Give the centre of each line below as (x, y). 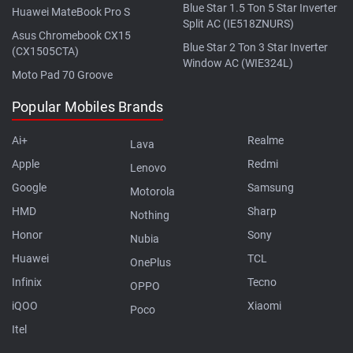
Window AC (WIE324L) (238, 63)
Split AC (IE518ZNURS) (238, 23)
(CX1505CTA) (45, 51)
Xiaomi (265, 305)
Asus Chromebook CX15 (71, 35)
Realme (266, 140)
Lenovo (148, 167)
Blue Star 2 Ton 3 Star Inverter (255, 47)
